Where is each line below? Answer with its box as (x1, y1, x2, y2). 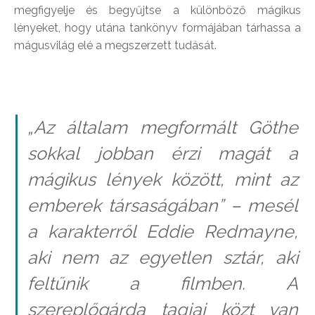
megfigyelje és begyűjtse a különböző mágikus (14, 3, 301, 17)
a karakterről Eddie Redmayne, (27, 221, 298, 243)
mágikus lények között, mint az (27, 169, 298, 191)
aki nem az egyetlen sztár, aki (27, 247, 298, 269)
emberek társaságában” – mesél (27, 195, 298, 217)
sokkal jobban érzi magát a (27, 143, 298, 165)
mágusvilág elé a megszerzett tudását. (14, 38, 217, 52)
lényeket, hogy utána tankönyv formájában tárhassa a (14, 20, 301, 34)
